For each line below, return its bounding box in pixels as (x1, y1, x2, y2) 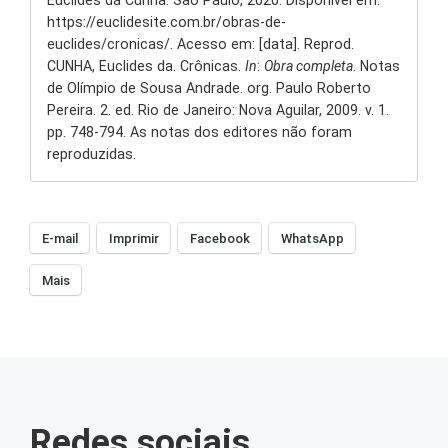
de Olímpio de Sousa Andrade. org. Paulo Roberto (47, 80, 371, 97)
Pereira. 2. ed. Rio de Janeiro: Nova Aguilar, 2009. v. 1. (47, 102, 389, 119)
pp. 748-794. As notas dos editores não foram (47, 124, 352, 141)
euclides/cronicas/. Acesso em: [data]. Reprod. (47, 36, 354, 53)
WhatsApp (281, 231, 344, 247)
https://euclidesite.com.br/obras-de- (47, 14, 286, 31)
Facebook (190, 231, 250, 247)
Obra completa (264, 58, 353, 75)
